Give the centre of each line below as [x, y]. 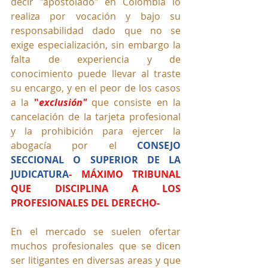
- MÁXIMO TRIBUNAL [125, 174]
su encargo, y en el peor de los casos [96, 88]
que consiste [121, 103]
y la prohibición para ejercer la [96, 131]
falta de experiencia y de [96, 60]
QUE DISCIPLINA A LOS [96, 189]
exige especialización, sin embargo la [96, 45]
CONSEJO [159, 146]
